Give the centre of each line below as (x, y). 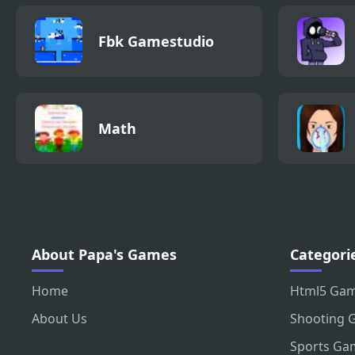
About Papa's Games (104, 255)
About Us (59, 319)
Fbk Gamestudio (156, 42)
